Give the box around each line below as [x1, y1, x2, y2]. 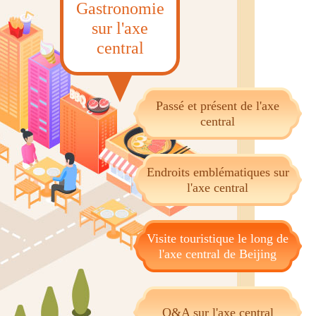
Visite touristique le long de [147, 231, 288, 245]
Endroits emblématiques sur [146, 165, 289, 179]
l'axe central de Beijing [159, 247, 276, 261]
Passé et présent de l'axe [156, 99, 279, 113]
